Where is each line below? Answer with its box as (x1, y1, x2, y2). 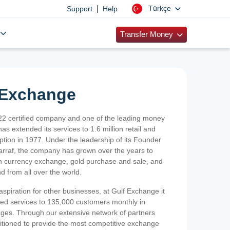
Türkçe (148, 4, 173, 12)
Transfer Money (120, 30, 175, 39)
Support (66, 4, 92, 13)
